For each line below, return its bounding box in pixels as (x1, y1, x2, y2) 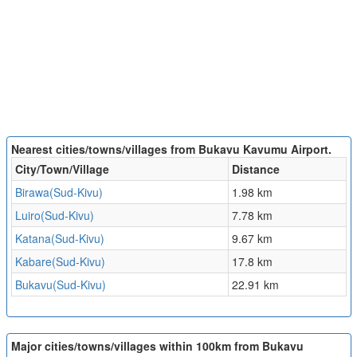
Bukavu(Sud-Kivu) (14, 277, 106, 292)
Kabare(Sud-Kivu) (14, 253, 105, 269)
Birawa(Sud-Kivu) (14, 184, 103, 200)
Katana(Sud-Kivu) (14, 230, 104, 246)
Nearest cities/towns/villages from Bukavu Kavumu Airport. (10, 141, 331, 157)
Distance (231, 161, 280, 177)
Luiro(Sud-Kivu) (14, 207, 94, 223)
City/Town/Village (14, 161, 109, 177)
